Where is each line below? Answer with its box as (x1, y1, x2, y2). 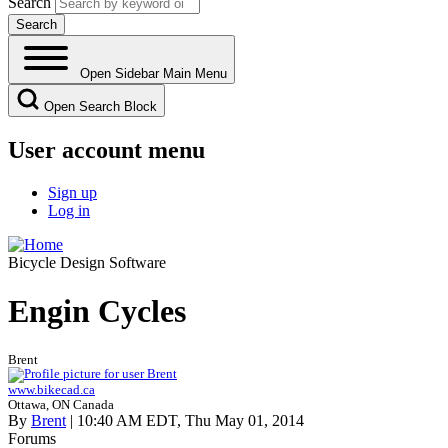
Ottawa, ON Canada (8, 396, 114, 412)
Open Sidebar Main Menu (80, 65, 227, 81)
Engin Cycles (8, 293, 186, 330)
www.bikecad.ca (8, 381, 95, 397)
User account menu (8, 136, 205, 163)
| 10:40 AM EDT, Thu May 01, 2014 (66, 411, 304, 429)
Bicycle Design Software (8, 253, 166, 271)
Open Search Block (44, 98, 157, 114)
